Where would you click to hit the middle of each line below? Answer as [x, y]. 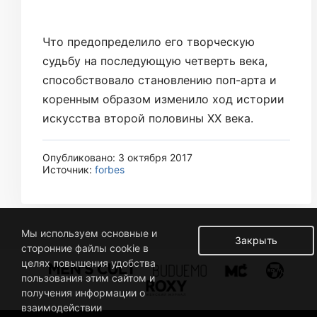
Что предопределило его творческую [149, 41]
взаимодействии [62, 307]
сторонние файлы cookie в [85, 248]
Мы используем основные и [89, 233]
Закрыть [256, 240]
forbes [110, 169]
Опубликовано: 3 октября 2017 [117, 157]
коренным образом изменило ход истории [163, 99]
